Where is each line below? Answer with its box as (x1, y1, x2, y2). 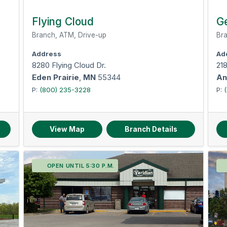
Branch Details (124, 125, 177, 133)
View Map (50, 125, 85, 133)
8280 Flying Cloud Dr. (32, 60, 106, 70)
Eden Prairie (32, 72, 80, 82)
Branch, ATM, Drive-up (32, 31, 107, 39)
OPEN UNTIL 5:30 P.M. (47, 162, 115, 169)
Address (32, 50, 62, 58)
